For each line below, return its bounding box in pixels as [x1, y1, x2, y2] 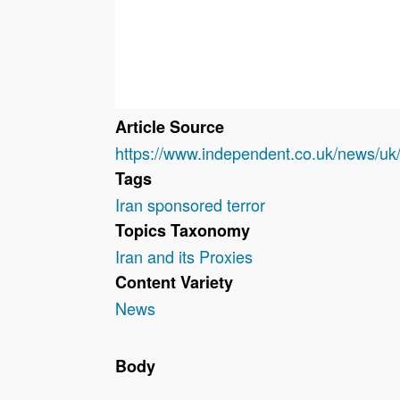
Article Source [114, 115, 224, 139]
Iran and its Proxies [114, 245, 253, 269]
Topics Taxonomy [114, 219, 250, 243]
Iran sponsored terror [114, 193, 265, 217]
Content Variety [114, 271, 233, 295]
